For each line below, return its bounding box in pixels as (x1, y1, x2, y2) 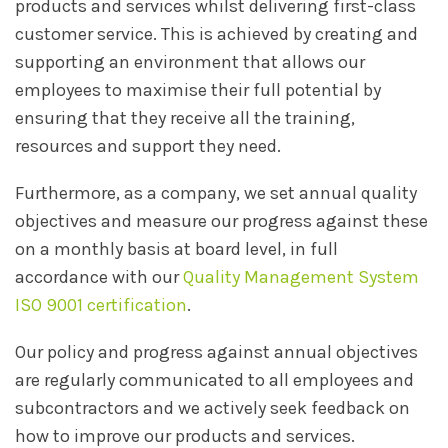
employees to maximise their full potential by (15, 79, 381, 102)
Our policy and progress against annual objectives (15, 340, 418, 363)
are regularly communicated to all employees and (15, 368, 414, 391)
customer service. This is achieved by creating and (15, 23, 418, 46)
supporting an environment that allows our (15, 51, 365, 74)
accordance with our (15, 265, 183, 288)
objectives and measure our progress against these (15, 209, 428, 232)
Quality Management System (183, 265, 419, 288)
